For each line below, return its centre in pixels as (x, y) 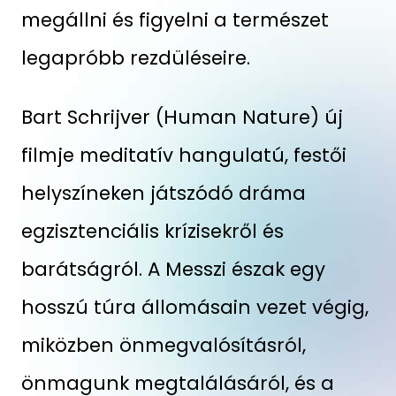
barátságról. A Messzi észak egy (173, 269)
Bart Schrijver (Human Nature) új (182, 117)
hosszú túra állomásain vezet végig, (194, 307)
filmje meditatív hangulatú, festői (183, 155)
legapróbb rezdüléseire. (135, 57)
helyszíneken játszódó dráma (163, 193)
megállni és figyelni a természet (175, 19)
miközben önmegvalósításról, (163, 345)
